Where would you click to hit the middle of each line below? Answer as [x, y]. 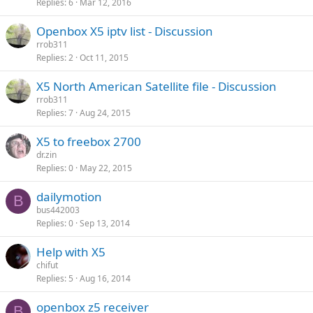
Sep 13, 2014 [105, 223]
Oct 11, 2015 [104, 58]
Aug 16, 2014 [105, 278]
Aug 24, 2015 [105, 113]
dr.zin [46, 155]
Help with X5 [71, 252]
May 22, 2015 [106, 168]
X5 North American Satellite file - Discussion [156, 86]
